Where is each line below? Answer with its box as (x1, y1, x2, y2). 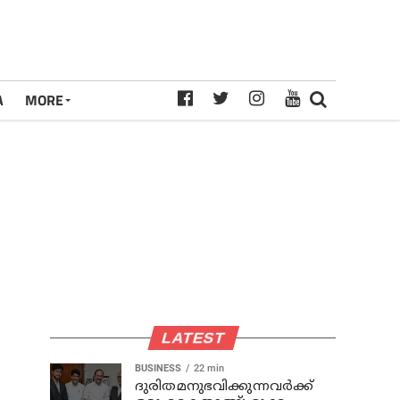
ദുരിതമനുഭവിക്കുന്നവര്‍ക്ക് (135, 379, 314, 396)
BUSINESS (135, 362, 181, 374)
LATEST (159, 329, 227, 346)
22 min (194, 362, 224, 374)
